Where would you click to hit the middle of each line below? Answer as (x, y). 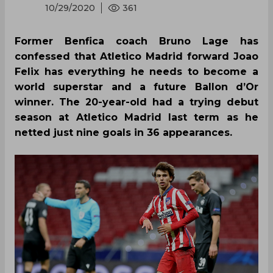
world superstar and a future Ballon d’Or (136, 87)
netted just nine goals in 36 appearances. (123, 133)
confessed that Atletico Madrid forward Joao (136, 56)
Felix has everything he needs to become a (136, 72)
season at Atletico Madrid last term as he (136, 117)
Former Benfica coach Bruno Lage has (136, 41)
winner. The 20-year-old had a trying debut (136, 102)
